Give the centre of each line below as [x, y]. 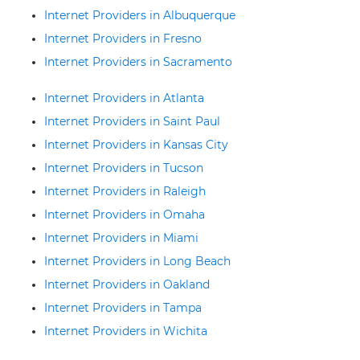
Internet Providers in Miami [121, 238]
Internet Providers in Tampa [123, 308]
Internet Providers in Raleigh [125, 191]
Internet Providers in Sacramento [138, 62]
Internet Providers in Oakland [127, 284]
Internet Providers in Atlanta [124, 98]
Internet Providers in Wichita [126, 331]
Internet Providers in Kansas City [136, 145]
